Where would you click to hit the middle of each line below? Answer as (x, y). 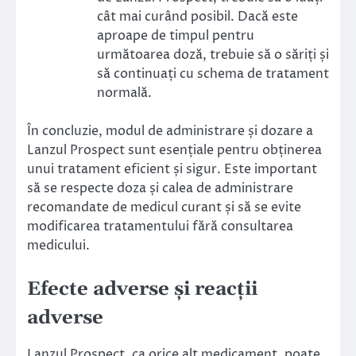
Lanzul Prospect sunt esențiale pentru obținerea (174, 151)
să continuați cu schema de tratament (213, 74)
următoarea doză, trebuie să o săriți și (213, 55)
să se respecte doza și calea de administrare (160, 189)
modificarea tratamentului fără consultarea (160, 227)
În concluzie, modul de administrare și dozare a (170, 132)
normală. (124, 93)
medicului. (58, 246)
